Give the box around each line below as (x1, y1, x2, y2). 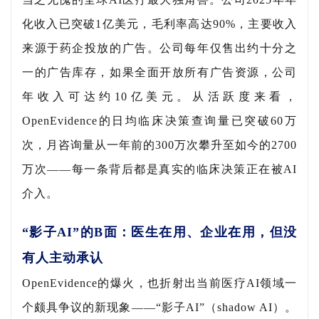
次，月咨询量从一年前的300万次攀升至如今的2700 (22, 139, 297, 152)
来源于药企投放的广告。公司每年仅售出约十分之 (22, 42, 297, 55)
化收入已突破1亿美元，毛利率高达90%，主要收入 (22, 18, 297, 31)
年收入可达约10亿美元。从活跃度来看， (22, 90, 297, 103)
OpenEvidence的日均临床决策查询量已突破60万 (22, 115, 297, 127)
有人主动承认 (22, 251, 103, 266)
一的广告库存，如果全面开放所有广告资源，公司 (22, 66, 297, 79)
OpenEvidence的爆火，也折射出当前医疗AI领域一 (22, 277, 297, 290)
